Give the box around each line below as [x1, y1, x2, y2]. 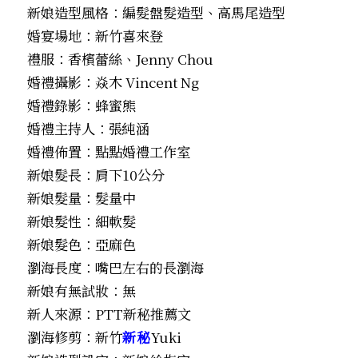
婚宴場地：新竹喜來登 [26, 25, 163, 46]
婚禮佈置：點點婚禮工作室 [26, 141, 190, 161]
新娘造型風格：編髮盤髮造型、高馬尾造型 [26, 2, 285, 22]
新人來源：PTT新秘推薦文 [26, 303, 191, 324]
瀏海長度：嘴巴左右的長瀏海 [26, 257, 204, 277]
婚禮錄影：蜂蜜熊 [26, 94, 136, 115]
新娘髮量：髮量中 [26, 187, 136, 208]
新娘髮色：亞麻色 [26, 233, 136, 254]
